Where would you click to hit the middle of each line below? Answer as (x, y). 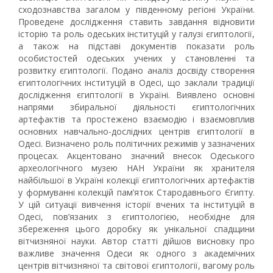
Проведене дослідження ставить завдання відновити (136, 22)
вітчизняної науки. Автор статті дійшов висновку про (136, 241)
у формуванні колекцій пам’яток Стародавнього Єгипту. (136, 192)
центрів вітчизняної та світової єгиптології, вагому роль (136, 265)
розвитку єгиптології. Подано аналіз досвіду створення (136, 70)
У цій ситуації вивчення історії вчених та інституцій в (136, 204)
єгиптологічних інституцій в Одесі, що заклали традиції (136, 83)
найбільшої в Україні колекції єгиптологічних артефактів (136, 180)
